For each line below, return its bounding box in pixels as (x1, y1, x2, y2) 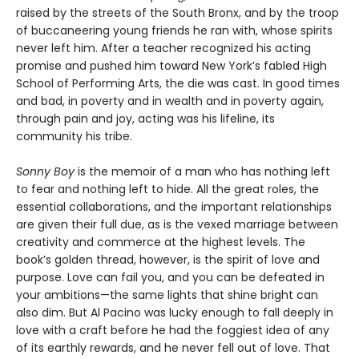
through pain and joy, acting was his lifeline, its (16, 110, 275, 127)
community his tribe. (16, 127, 132, 144)
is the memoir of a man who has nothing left (75, 163, 330, 179)
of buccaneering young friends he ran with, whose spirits (16, 22, 333, 38)
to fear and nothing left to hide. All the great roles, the (16, 180, 319, 197)
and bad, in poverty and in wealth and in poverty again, (16, 92, 324, 109)
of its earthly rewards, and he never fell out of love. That (16, 339, 330, 356)
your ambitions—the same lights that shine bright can (16, 286, 318, 303)
